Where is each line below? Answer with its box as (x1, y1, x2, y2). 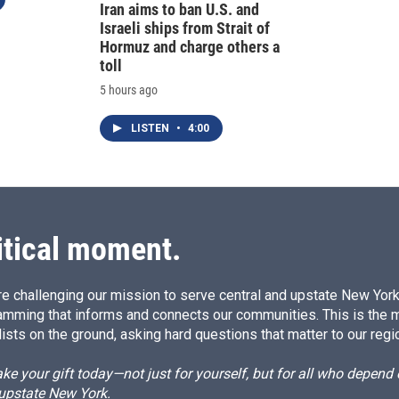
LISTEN (131, 122, 172, 135)
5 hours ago (100, 83, 158, 98)
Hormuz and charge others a (100, 37, 280, 57)
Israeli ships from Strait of (100, 19, 270, 38)
